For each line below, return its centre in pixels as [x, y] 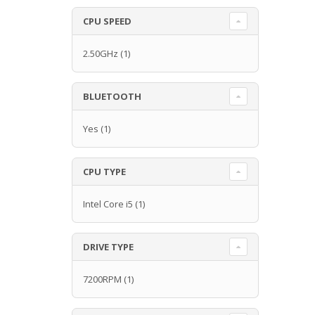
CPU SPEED [107, 21]
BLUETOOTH [112, 96]
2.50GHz [101, 53]
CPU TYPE [104, 171]
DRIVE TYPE [108, 246]
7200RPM [102, 279]
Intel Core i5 [108, 204]
